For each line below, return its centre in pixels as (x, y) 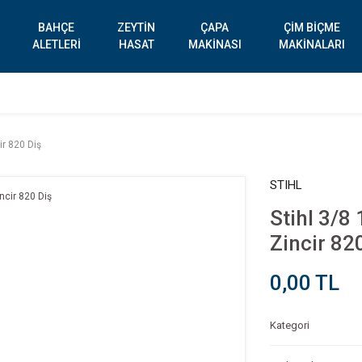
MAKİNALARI (312, 44)
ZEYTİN (137, 27)
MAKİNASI (215, 44)
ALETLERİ (56, 44)
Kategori (290, 325)
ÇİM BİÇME (312, 27)
